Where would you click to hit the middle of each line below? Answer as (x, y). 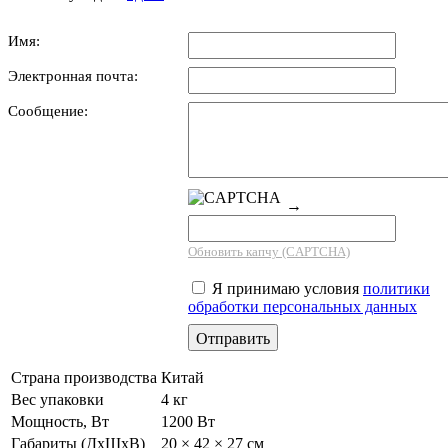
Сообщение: (48, 111)
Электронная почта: (73, 76)
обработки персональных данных (302, 306)
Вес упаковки (57, 399)
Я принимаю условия (285, 288)
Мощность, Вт (60, 421)
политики (396, 288)
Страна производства (84, 377)
